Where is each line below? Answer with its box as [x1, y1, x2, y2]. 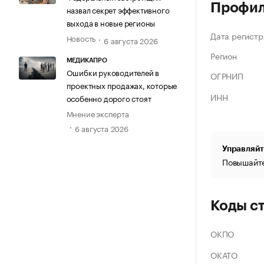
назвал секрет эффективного [66, 4, 170, 16]
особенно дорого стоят [66, 91, 151, 104]
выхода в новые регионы [66, 16, 156, 29]
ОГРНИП [210, 69, 243, 82]
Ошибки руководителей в [66, 65, 160, 78]
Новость [66, 32, 96, 44]
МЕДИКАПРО [66, 57, 107, 64]
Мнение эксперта [66, 107, 129, 119]
